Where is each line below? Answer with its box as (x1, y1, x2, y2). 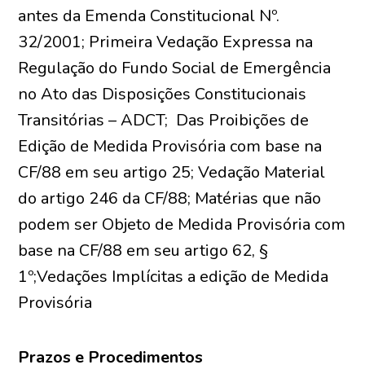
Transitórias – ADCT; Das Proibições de (18, 109, 310, 131)
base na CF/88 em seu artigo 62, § (18, 240, 269, 262)
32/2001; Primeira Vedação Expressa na (18, 31, 314, 53)
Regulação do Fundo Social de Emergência (18, 57, 332, 79)
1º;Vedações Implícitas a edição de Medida (18, 266, 329, 288)
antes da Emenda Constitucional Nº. (18, 5, 280, 27)
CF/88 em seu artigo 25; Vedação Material (18, 161, 326, 183)
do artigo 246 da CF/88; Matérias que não (18, 187, 322, 209)
